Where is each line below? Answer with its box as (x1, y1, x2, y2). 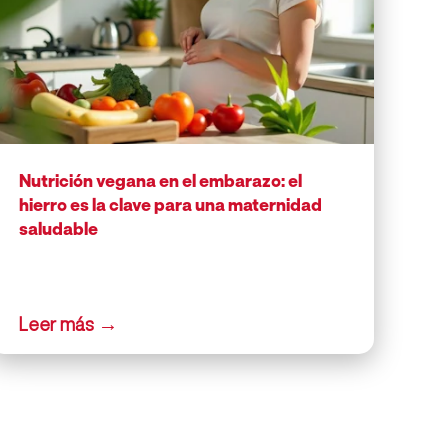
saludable (18, 218, 98, 240)
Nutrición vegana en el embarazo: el (18, 170, 302, 192)
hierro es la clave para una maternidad (18, 194, 322, 216)
